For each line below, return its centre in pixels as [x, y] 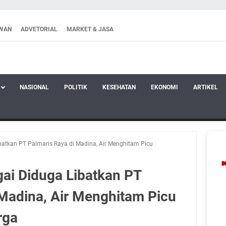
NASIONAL [34, 87]
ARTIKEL [206, 87]
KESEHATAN [119, 87]
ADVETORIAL [39, 29]
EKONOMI [164, 87]
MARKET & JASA [90, 29]
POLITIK [76, 87]
